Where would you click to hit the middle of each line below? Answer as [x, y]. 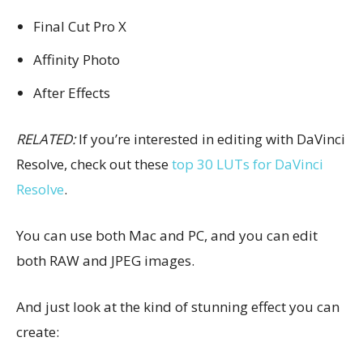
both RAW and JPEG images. [105, 261]
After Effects [72, 93]
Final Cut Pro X [80, 26]
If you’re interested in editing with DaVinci [210, 139]
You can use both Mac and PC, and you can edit [167, 235]
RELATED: [46, 139]
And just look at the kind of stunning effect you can [178, 307]
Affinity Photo [77, 60]
